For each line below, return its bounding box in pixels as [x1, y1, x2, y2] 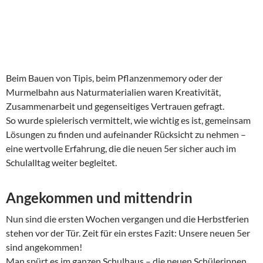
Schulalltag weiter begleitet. [6, 157, 117, 168]
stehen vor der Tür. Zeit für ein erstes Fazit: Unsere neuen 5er [6, 227, 250, 239]
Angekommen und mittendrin [6, 189, 193, 207]
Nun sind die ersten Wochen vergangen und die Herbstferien [6, 213, 249, 225]
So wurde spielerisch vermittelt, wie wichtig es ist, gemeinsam [6, 114, 251, 126]
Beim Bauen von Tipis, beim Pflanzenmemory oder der [6, 72, 222, 84]
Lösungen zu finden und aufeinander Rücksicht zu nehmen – [6, 129, 246, 140]
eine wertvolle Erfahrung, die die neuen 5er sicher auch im [6, 143, 236, 154]
